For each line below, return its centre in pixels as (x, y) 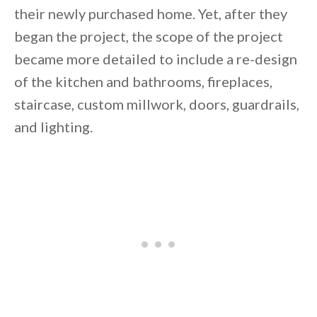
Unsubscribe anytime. (211, 122)
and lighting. (53, 127)
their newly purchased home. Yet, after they (151, 14)
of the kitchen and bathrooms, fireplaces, (143, 82)
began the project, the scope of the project (149, 36)
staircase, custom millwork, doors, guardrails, (157, 104)
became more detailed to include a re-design (156, 59)
